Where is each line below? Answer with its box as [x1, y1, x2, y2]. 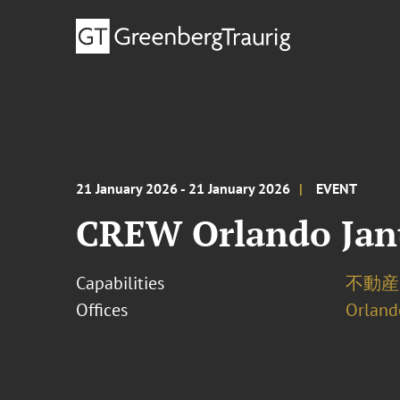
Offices [76, 298, 129, 321]
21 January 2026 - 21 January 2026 [76, 179, 291, 197]
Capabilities [76, 271, 165, 295]
